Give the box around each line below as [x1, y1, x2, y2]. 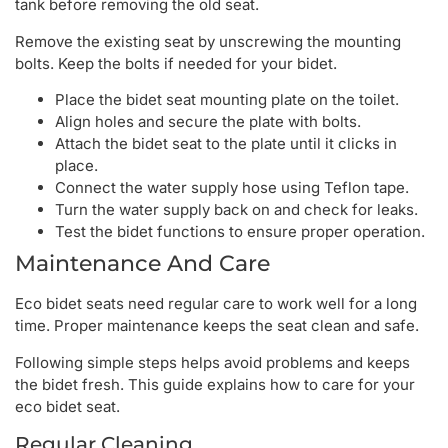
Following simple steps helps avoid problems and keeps [15, 352, 410, 372]
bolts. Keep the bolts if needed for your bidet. [15, 53, 337, 73]
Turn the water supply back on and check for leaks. [55, 200, 418, 220]
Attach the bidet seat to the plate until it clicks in [55, 134, 397, 154]
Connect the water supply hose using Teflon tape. [55, 178, 409, 198]
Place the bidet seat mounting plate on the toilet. [55, 90, 399, 110]
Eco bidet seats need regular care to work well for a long [15, 294, 417, 314]
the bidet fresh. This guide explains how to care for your [15, 374, 415, 394]
